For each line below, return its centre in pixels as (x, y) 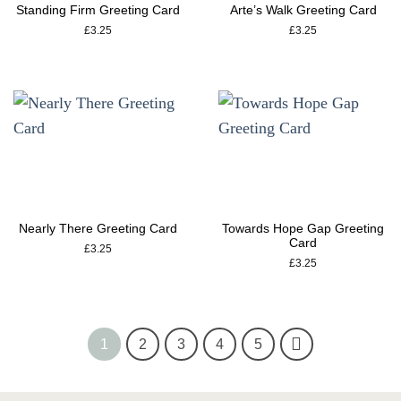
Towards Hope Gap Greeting (303, 228)
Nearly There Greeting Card (98, 228)
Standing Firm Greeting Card (98, 9)
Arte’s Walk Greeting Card (303, 9)
